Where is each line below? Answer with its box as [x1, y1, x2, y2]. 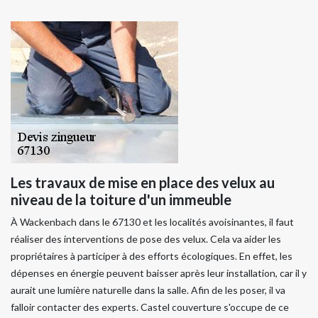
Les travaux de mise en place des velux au [11, 173, 275, 191]
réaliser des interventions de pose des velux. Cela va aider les [11, 232, 281, 245]
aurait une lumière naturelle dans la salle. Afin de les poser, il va [11, 283, 285, 296]
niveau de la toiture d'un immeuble [11, 190, 231, 208]
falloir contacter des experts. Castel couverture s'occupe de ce [11, 300, 289, 313]
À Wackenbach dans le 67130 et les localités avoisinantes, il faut [11, 215, 294, 228]
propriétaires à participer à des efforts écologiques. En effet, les [11, 249, 292, 262]
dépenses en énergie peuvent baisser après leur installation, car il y [11, 266, 307, 279]
